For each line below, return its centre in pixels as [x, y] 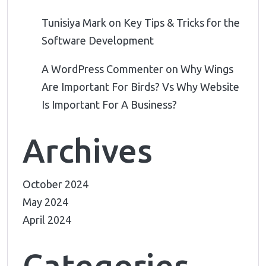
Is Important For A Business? [110, 104]
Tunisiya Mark [74, 23]
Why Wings [207, 69]
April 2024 [47, 220]
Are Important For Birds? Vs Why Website [140, 87]
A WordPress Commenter [102, 69]
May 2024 [45, 202]
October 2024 [56, 184]
